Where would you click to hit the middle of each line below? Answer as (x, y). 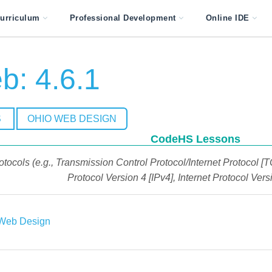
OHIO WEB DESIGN (72, 119)
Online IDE (227, 18)
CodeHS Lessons (195, 139)
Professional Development (123, 18)
